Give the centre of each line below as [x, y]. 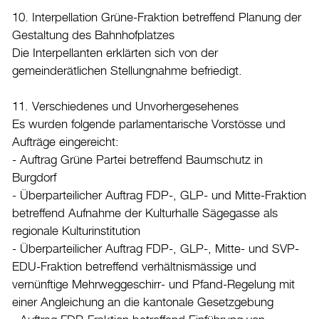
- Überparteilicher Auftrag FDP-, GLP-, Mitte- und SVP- [156, 250]
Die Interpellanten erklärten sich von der [115, 54]
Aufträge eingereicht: [66, 143]
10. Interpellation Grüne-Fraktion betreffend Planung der [157, 18]
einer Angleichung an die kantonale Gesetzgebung [143, 303]
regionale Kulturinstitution [76, 232]
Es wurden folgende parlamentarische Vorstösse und [149, 125]
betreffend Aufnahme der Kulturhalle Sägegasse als [145, 214]
